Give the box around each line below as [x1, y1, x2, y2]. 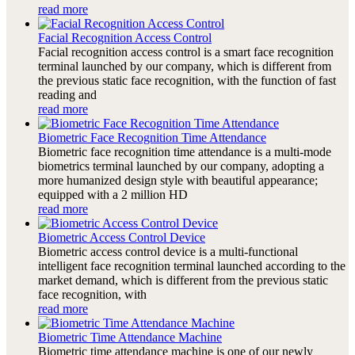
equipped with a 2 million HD [38, 187, 188, 201]
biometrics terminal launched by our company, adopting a [38, 158, 324, 173]
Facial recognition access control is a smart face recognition [38, 44, 334, 59]
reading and [38, 87, 97, 101]
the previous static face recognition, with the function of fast [38, 73, 336, 87]
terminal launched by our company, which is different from [38, 59, 331, 73]
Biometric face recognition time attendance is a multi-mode [38, 144, 331, 158]
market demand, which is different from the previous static [38, 273, 328, 287]
